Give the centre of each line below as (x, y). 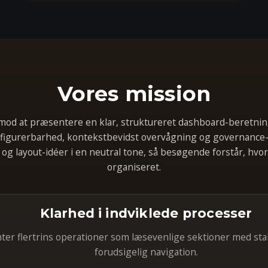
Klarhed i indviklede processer (146, 213)
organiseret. (134, 167)
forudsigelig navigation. (146, 252)
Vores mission (134, 94)
